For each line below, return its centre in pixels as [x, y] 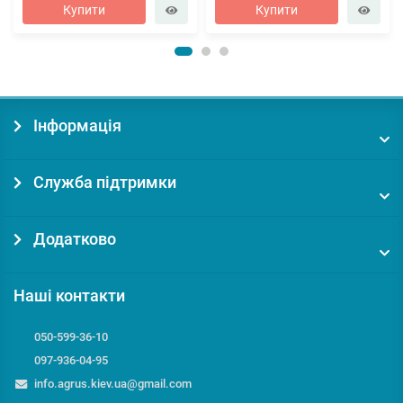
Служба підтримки [103, 183]
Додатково [73, 239]
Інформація [76, 126]
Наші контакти [69, 296]
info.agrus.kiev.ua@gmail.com [112, 384]
